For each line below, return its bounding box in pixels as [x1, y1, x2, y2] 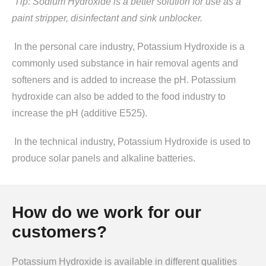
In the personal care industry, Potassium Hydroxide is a [14, 41, 245, 52]
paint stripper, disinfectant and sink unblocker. [12, 12, 202, 23]
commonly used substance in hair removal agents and [12, 58, 238, 68]
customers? [12, 222, 107, 241]
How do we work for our [12, 202, 201, 221]
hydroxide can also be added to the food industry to [12, 91, 226, 102]
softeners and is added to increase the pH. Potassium [12, 74, 236, 85]
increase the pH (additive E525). [12, 107, 147, 118]
